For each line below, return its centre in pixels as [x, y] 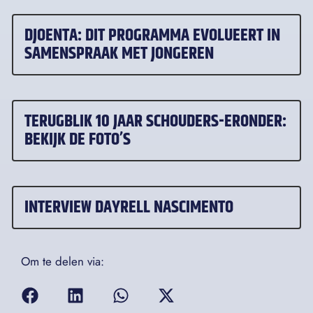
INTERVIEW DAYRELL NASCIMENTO [129, 208]
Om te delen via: [63, 262]
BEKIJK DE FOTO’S [78, 140]
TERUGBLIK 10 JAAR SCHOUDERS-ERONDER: [155, 122]
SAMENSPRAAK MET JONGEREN [119, 54]
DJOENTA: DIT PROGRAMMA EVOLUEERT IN [152, 36]
